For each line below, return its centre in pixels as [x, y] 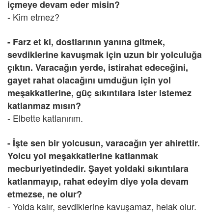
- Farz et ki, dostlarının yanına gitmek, [86, 42]
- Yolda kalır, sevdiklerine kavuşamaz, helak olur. [102, 206]
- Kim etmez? [33, 17]
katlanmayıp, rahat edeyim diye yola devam [98, 181]
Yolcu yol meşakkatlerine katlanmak [83, 156]
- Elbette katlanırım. [45, 118]
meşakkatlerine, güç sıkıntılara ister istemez [99, 93]
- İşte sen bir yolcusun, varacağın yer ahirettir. [104, 143]
